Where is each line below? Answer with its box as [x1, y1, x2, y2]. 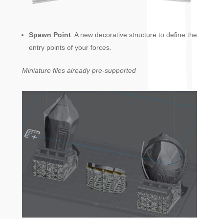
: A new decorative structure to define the [70, 31, 197, 39]
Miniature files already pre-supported [22, 66, 136, 75]
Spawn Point [28, 31, 71, 39]
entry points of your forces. [28, 44, 111, 52]
